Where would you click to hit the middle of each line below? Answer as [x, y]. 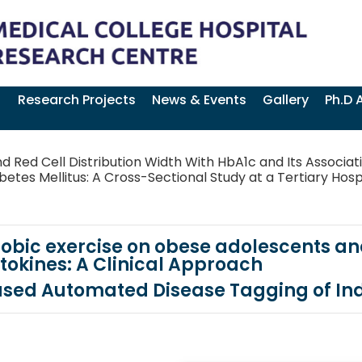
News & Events [199, 99]
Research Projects [77, 99]
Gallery [286, 99]
